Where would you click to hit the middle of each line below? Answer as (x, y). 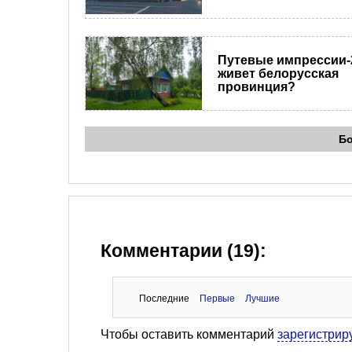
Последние (164, 299)
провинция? (256, 87)
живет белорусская (278, 74)
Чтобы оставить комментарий (189, 335)
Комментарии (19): (183, 251)
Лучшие (262, 299)
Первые (217, 299)
